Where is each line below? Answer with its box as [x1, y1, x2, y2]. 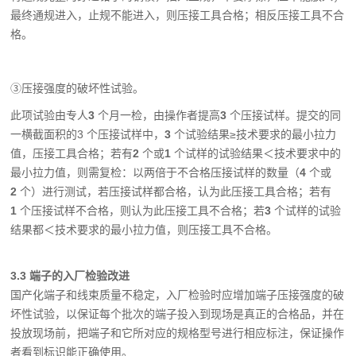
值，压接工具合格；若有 [10, 147, 133, 160]
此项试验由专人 [10, 109, 89, 122]
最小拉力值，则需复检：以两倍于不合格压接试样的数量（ [10, 166, 300, 179]
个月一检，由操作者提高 [95, 109, 221, 122]
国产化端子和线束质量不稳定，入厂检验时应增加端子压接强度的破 [10, 288, 345, 301]
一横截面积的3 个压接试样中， [10, 128, 165, 141]
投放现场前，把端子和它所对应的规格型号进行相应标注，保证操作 [10, 327, 345, 339]
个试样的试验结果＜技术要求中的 [174, 147, 342, 160]
